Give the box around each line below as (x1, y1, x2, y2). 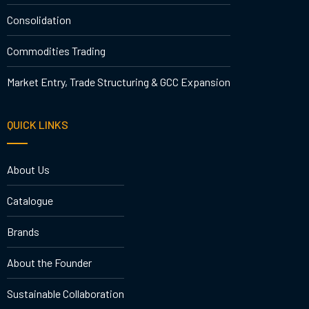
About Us (7, 163, 50, 177)
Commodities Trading (7, 43, 106, 57)
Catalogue (7, 194, 53, 208)
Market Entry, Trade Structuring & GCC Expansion (7, 74, 230, 88)
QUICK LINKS (7, 117, 68, 131)
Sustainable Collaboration (7, 287, 124, 301)
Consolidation (7, 12, 71, 26)
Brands (7, 225, 39, 239)
